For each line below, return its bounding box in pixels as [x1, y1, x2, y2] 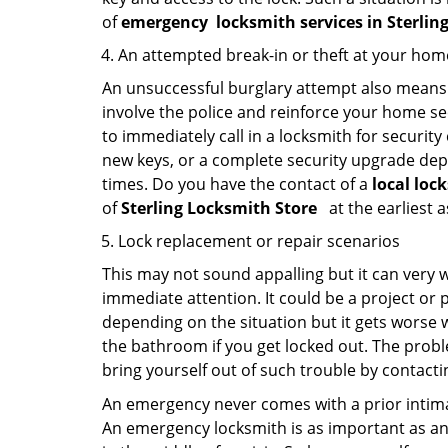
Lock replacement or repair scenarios [118, 230, 400, 252]
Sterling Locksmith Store [121, 197, 325, 219]
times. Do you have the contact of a [102, 173, 372, 195]
